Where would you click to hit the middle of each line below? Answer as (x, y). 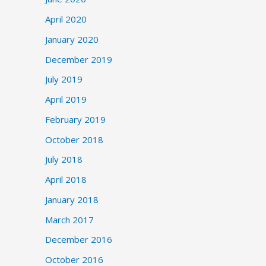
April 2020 (66, 19)
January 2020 (72, 39)
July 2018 (64, 159)
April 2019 (66, 99)
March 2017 (69, 219)
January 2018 (72, 199)
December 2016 (79, 240)
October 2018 (74, 139)
